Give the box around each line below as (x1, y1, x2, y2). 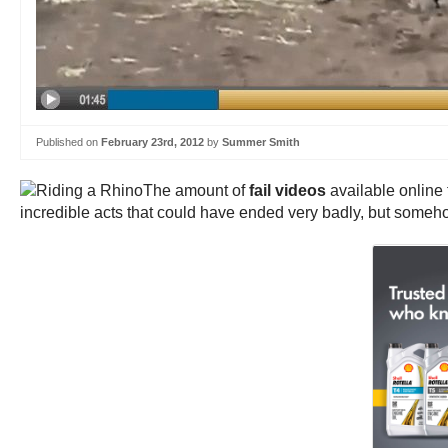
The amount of (143, 181, 249, 199)
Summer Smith (222, 136, 300, 148)
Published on (36, 136, 101, 148)
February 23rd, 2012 (101, 136, 204, 148)
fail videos (249, 181, 326, 199)
